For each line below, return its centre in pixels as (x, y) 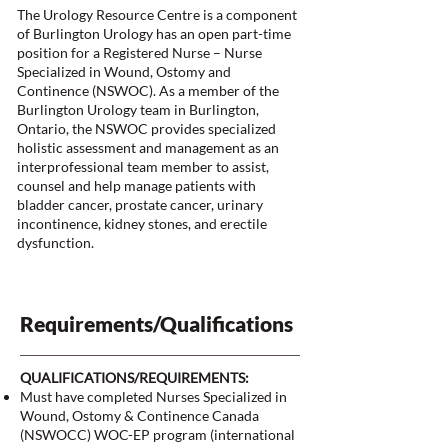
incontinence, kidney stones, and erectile (142, 223)
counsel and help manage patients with (136, 185)
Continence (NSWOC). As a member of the (148, 90)
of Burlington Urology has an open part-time (154, 33)
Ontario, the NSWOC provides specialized (146, 128)
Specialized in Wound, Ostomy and (124, 71)
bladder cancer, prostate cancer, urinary (140, 204)
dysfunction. (55, 242)
